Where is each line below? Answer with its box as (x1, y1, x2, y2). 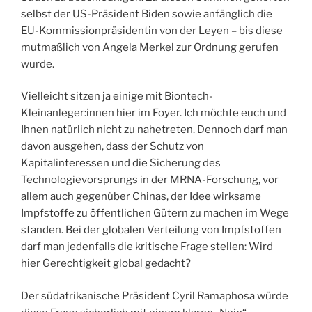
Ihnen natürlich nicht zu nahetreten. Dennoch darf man (21, 123, 288, 136)
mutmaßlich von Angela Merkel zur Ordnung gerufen (21, 40, 279, 54)
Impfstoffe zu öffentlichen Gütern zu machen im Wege (21, 207, 289, 220)
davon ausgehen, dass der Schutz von (21, 140, 204, 153)
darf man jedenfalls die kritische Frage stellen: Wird (21, 240, 273, 253)
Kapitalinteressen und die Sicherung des (21, 157, 221, 170)
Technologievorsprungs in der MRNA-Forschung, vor (21, 173, 279, 187)
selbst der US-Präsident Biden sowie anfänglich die (21, 7, 272, 20)
